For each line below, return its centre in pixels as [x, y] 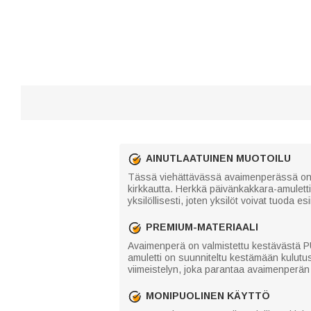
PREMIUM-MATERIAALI [202, 227]
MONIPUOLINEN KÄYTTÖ [208, 296]
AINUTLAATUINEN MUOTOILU [218, 158]
